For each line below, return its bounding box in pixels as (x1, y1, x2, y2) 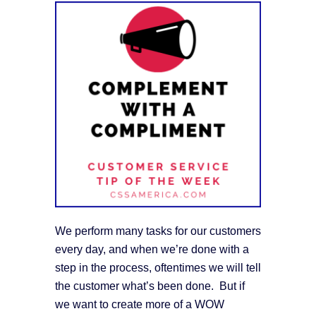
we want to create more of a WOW (55, 298, 224, 310)
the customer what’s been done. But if (55, 279, 245, 292)
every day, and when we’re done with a (55, 243, 249, 255)
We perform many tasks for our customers (55, 224, 261, 237)
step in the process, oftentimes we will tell (55, 261, 261, 274)
